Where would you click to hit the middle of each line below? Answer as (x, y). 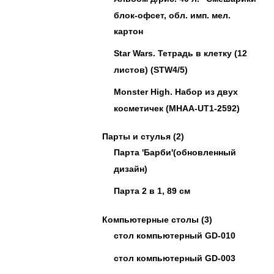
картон (128, 31)
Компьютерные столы (150, 220)
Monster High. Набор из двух (176, 92)
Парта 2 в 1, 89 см (152, 191)
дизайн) (131, 168)
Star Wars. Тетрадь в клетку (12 (180, 53)
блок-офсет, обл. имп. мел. (172, 15)
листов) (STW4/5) (151, 69)
